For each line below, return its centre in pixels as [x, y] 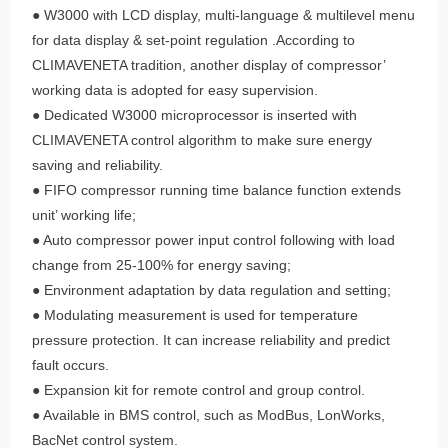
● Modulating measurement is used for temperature [195, 314]
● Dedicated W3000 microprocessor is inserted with [195, 114]
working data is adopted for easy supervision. [175, 89]
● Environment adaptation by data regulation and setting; [212, 289]
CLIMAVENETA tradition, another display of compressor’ [209, 64]
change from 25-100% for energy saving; [162, 264]
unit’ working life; [84, 214]
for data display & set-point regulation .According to [194, 39]
